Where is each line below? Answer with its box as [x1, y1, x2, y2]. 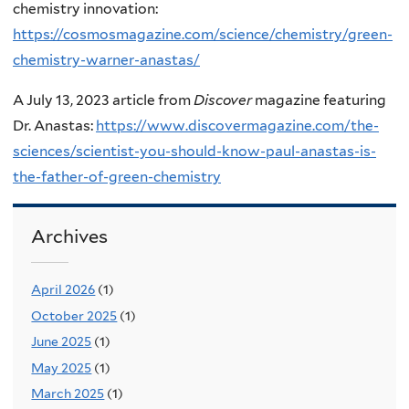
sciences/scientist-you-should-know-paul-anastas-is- [13, 142, 376, 160]
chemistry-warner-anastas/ [13, 51, 200, 69]
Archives [31, 225, 109, 247]
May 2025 [31, 360, 92, 375]
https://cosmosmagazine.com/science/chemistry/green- [13, 26, 393, 44]
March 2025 [31, 386, 105, 402]
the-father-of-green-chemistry [13, 167, 221, 185]
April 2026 [31, 282, 96, 298]
